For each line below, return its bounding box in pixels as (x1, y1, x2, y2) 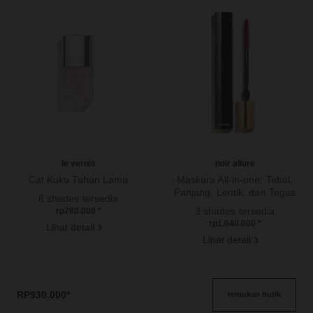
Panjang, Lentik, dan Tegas (173, 186, 296, 198)
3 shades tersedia (194, 205, 275, 217)
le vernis (61, 158, 96, 168)
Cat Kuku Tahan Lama (28, 173, 129, 185)
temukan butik (228, 290, 282, 298)
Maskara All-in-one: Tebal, (176, 173, 293, 185)
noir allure (214, 158, 255, 168)
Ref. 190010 (163, 198, 219, 210)
